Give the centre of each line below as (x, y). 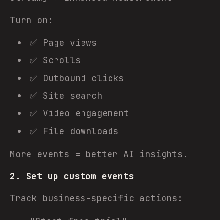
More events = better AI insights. (99, 154)
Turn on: (31, 20)
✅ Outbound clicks (77, 78)
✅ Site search (66, 96)
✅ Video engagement (80, 113)
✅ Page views (63, 42)
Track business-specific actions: (96, 198)
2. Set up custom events (72, 176)
